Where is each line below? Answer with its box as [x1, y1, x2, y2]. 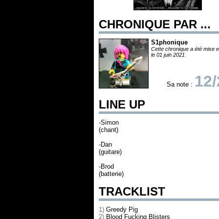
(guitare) [99, 148, 122, 155]
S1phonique [151, 39, 188, 46]
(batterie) [99, 170, 124, 177]
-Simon [99, 119, 119, 126]
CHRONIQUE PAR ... [99, 18, 211, 31]
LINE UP [99, 98, 145, 111]
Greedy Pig [106, 206, 138, 213]
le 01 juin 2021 [151, 52, 185, 58]
